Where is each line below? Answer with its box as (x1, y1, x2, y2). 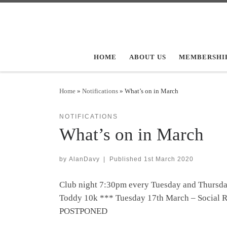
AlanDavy (69, 156, 100, 163)
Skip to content (14, 10, 61, 18)
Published (109, 156, 144, 163)
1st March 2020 (143, 156, 194, 163)
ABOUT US (129, 53, 166, 61)
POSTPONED (59, 206, 107, 216)
